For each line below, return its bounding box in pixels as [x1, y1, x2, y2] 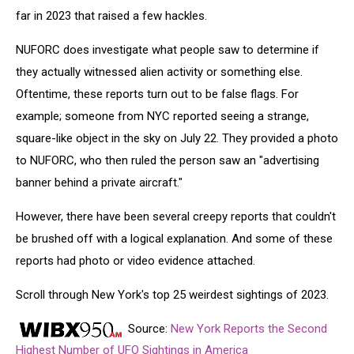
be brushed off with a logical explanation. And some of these [16, 232, 333, 247]
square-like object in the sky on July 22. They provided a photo [16, 131, 338, 146]
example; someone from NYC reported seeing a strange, [16, 109, 309, 124]
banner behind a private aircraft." [16, 175, 183, 190]
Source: [125, 322, 171, 337]
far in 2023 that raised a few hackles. [16, 9, 207, 24]
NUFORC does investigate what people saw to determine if [16, 43, 319, 58]
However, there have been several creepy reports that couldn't [16, 209, 336, 224]
